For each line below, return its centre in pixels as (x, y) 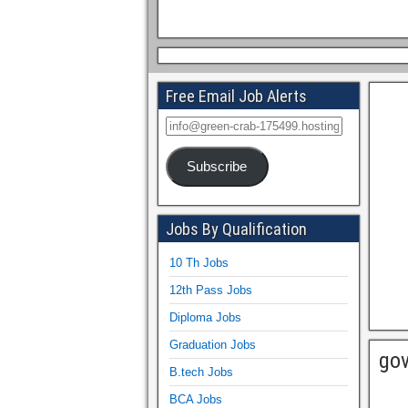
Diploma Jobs (205, 317)
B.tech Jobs (201, 372)
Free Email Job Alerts (236, 96)
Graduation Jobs (213, 344)
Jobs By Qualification (236, 229)
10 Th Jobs (199, 262)
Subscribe (217, 166)
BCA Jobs (196, 399)
